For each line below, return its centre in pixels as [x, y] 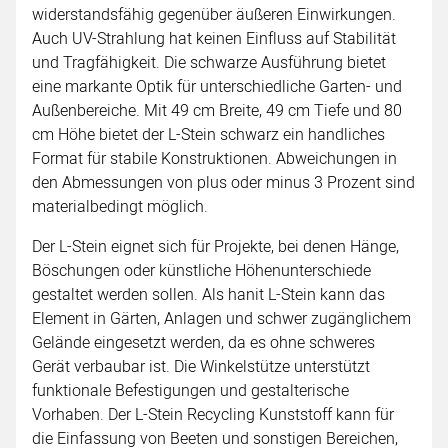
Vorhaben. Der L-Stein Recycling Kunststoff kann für [213, 414]
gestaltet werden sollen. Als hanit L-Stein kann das [208, 294]
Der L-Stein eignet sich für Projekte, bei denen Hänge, [215, 246]
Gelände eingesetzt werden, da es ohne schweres [203, 342]
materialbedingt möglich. [120, 206]
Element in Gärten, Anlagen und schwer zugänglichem [221, 318]
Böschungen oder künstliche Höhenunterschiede [201, 270]
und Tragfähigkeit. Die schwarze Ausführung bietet [209, 62]
